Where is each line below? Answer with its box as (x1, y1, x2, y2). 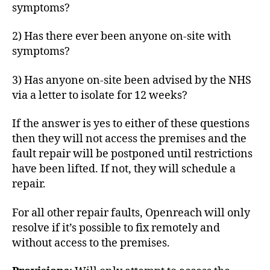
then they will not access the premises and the (12, 132, 246, 146)
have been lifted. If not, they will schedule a (12, 162, 236, 177)
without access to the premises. (12, 236, 170, 250)
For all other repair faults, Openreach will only (12, 206, 250, 220)
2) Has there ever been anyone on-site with (12, 30, 231, 44)
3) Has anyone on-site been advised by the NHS (12, 73, 251, 87)
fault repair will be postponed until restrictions (12, 147, 253, 162)
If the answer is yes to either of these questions (12, 117, 250, 131)
